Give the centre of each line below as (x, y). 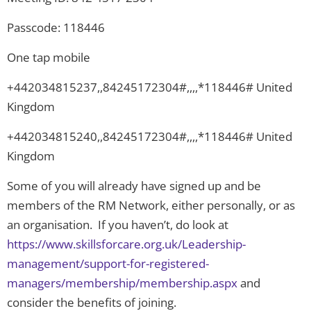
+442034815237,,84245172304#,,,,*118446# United (150, 87)
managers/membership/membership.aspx (122, 283)
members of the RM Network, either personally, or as (151, 205)
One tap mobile (49, 58)
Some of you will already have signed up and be (134, 186)
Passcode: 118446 (56, 28)
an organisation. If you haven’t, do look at (118, 225)
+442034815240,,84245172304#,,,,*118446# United (150, 137)
